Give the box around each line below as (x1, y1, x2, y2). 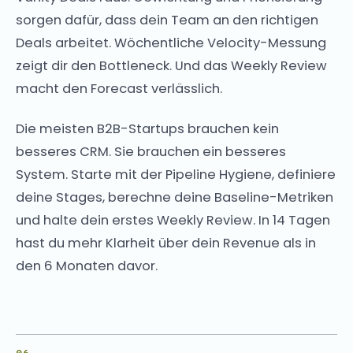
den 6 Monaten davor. (16, 256, 158, 275)
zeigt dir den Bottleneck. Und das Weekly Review (16, 56, 327, 75)
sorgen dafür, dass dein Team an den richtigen (16, 10, 318, 29)
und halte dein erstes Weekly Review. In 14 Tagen (16, 210, 330, 229)
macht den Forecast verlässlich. (16, 79, 222, 98)
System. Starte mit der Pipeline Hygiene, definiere (16, 165, 336, 184)
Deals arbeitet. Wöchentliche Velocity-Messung (16, 33, 326, 52)
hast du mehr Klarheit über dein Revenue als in (16, 233, 316, 252)
